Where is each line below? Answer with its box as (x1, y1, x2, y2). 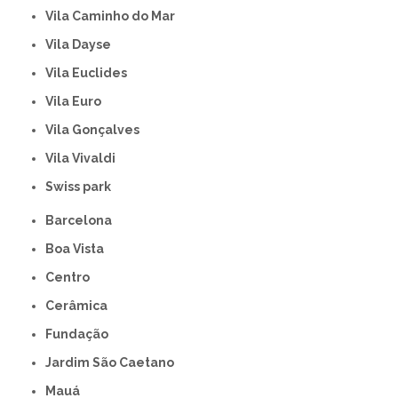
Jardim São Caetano (52, 355, 175, 370)
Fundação (52, 327, 109, 342)
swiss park (53, 179, 112, 195)
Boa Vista (54, 242, 105, 257)
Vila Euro (53, 94, 102, 109)
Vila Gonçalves (53, 123, 140, 138)
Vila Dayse (53, 37, 112, 52)
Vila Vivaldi (53, 151, 116, 166)
